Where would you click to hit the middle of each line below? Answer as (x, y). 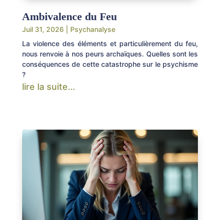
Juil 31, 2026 (43, 29)
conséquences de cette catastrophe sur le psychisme (110, 64)
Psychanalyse (93, 29)
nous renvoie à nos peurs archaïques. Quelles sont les (110, 54)
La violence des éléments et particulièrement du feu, (110, 43)
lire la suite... (48, 86)
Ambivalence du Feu (69, 16)
